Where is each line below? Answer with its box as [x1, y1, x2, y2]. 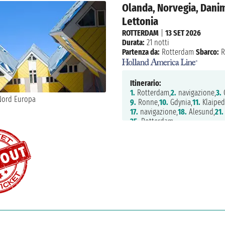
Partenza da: [122, 47, 160, 57]
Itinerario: [130, 78, 161, 88]
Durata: [122, 37, 145, 47]
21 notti [144, 37, 169, 47]
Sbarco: [195, 47, 219, 57]
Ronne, [136, 97, 159, 107]
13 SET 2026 [165, 28, 201, 38]
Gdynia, [168, 97, 192, 107]
